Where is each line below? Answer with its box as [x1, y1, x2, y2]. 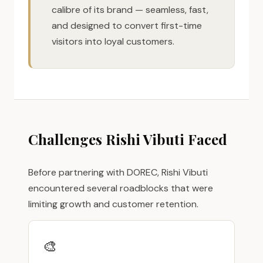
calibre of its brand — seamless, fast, [52, 4, 208, 16]
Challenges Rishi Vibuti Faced [28, 130, 227, 149]
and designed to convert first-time [52, 19, 202, 32]
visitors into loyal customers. [52, 35, 174, 48]
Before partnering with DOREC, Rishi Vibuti [28, 166, 208, 178]
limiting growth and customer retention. [28, 198, 198, 210]
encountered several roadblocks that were [28, 182, 213, 194]
